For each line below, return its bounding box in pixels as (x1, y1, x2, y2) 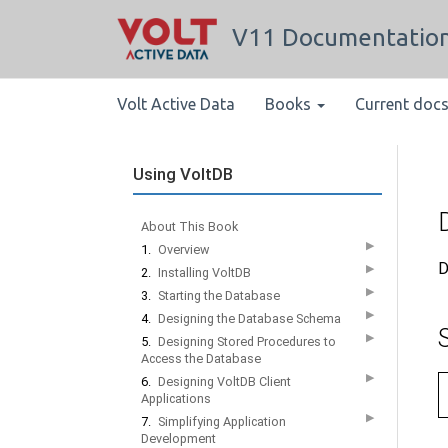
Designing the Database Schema (158, 311, 341, 326)
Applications (141, 391, 211, 406)
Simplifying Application (158, 414, 286, 429)
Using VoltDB (133, 164, 233, 184)
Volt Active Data (117, 95, 235, 113)
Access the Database (141, 351, 261, 366)
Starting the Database (158, 288, 280, 303)
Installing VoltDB (158, 265, 251, 280)
